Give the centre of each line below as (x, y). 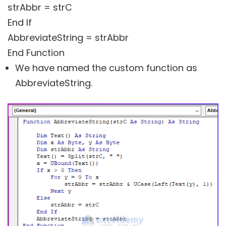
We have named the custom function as (106, 68)
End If (20, 22)
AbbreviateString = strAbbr (68, 37)
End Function (36, 52)
